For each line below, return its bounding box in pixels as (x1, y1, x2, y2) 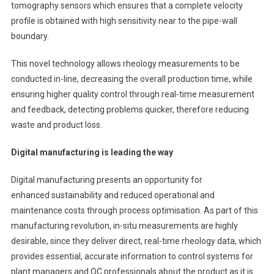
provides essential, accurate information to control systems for (10, 251, 253, 261)
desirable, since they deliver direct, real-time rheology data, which (10, 235, 261, 246)
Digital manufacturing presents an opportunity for (10, 174, 202, 185)
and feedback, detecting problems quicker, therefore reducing (10, 104, 249, 114)
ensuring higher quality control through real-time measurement (10, 89, 254, 99)
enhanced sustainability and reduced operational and (10, 190, 215, 200)
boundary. (10, 31, 49, 41)
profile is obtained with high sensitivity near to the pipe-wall (10, 15, 237, 26)
